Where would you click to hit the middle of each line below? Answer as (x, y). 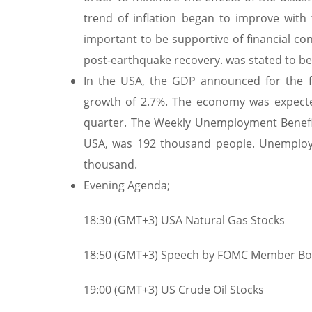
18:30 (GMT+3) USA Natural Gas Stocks (184, 220)
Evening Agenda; (127, 185)
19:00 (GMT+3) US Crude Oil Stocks (174, 289)
